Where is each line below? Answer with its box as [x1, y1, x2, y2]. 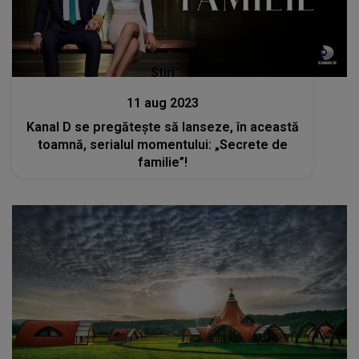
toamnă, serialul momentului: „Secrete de [38, 137, 288, 153]
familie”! [138, 155, 188, 171]
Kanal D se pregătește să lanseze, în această [26, 119, 300, 135]
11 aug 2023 [127, 95, 200, 111]
